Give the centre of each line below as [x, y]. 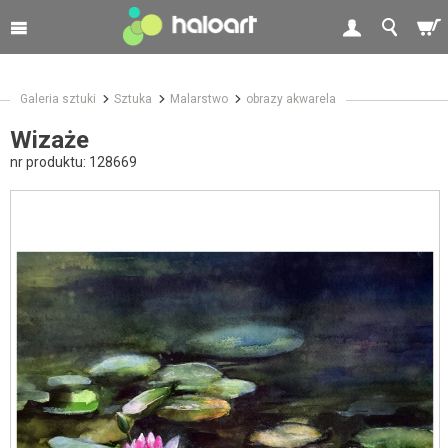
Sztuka [133, 98]
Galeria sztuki [58, 98]
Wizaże [49, 139]
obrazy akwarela [291, 98]
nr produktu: [49, 161]
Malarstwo [199, 98]
